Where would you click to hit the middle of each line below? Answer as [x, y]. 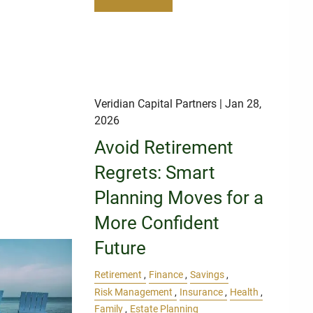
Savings [208, 275]
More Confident [157, 223]
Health [245, 292]
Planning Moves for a [179, 198]
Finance [166, 275]
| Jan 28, [239, 104]
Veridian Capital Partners [156, 104]
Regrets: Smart [155, 173]
